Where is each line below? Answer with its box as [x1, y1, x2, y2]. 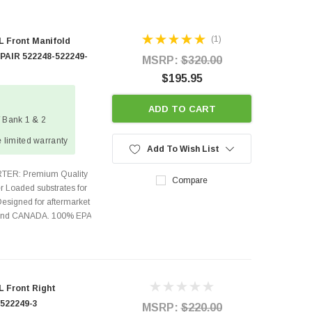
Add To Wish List [146, 143, 219, 154]
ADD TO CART [148, 103, 216, 114]
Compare [172, 175, 208, 185]
